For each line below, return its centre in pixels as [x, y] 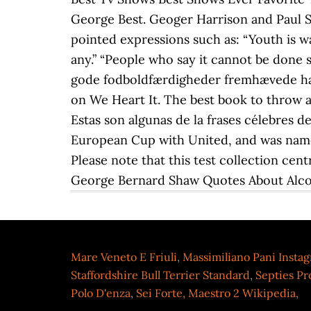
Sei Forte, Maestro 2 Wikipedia [216, 293]
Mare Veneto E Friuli [124, 257]
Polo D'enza [101, 293]
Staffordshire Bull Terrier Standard [160, 275]
